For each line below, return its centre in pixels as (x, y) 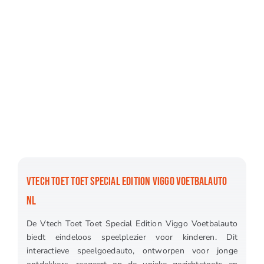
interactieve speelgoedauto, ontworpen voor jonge (132, 251)
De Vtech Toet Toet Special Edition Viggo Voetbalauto (132, 224)
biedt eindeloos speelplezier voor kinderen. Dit (132, 237)
